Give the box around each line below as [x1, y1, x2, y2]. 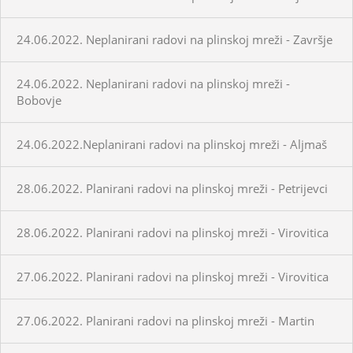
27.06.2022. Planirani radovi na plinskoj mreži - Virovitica [17, 268, 329, 284]
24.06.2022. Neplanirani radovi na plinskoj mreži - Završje [17, 31, 333, 47]
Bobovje [17, 91, 61, 108]
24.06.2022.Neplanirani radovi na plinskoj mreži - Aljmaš [17, 136, 327, 152]
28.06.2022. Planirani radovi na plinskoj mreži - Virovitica [17, 224, 329, 240]
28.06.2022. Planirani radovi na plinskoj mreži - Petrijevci [17, 180, 328, 196]
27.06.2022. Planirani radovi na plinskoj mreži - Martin [17, 312, 314, 329]
